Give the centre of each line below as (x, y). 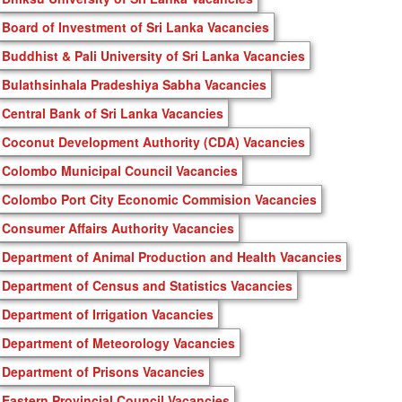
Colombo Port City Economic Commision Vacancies (159, 199)
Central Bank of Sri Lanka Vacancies (113, 113)
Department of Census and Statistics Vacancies (147, 285)
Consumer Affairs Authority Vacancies (118, 227)
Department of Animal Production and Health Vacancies (172, 256)
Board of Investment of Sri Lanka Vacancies (135, 26)
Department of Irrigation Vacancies (108, 314)
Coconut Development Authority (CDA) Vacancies (153, 141)
